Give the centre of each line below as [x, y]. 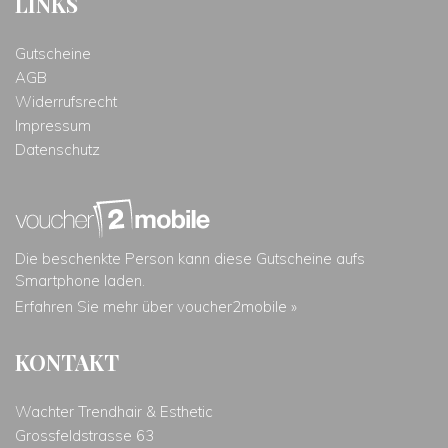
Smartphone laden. [80, 280]
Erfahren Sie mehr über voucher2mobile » [156, 306]
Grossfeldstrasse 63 [84, 435]
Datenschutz [57, 149]
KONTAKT [67, 361]
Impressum [53, 125]
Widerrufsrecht [66, 101]
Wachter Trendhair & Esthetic [114, 411]
